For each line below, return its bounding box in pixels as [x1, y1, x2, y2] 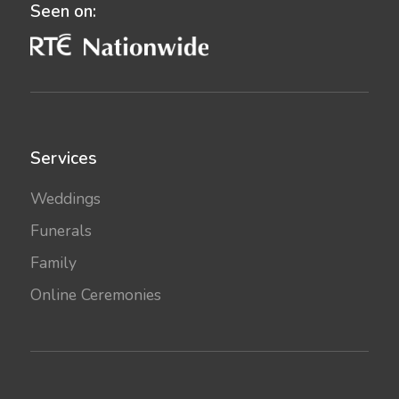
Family [29, 251, 77, 273]
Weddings [29, 187, 101, 209]
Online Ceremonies [29, 283, 161, 305]
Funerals [29, 219, 92, 241]
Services [29, 146, 97, 170]
